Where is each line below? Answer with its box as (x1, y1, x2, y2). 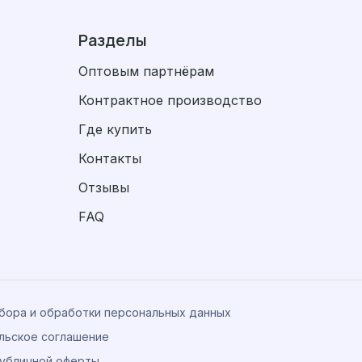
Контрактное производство (78, 92, 262, 108)
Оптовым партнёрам (78, 63, 214, 79)
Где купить (78, 121, 152, 137)
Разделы (78, 29, 147, 51)
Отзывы (78, 179, 129, 196)
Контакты (78, 150, 141, 166)
